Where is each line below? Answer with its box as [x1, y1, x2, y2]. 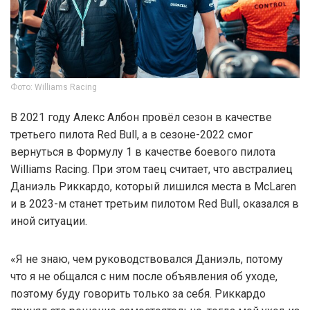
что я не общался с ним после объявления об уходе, [10, 269, 277, 283]
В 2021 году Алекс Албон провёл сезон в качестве [10, 110, 272, 124]
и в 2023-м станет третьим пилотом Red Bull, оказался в [10, 197, 299, 210]
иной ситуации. [10, 214, 87, 228]
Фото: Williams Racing [10, 82, 97, 92]
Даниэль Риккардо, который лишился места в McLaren [10, 179, 296, 193]
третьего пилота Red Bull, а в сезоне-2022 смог [10, 127, 253, 141]
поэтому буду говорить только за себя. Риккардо [10, 286, 266, 300]
